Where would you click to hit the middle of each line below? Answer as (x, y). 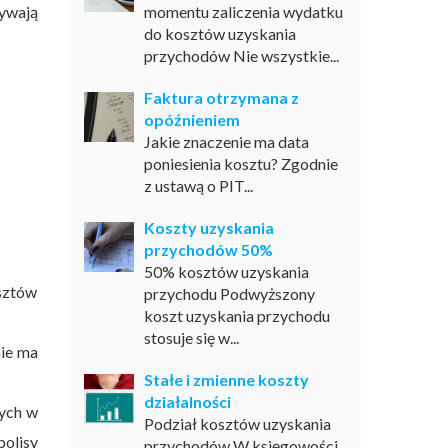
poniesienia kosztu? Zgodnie (240, 163)
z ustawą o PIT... (198, 185)
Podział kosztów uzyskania (237, 423)
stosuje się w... (191, 337)
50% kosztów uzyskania (226, 271)
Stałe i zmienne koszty (226, 379)
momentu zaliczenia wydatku (243, 11)
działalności (187, 401)
